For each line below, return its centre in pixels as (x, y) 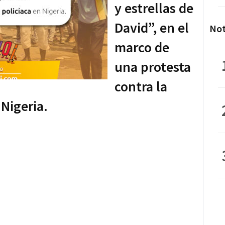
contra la (141, 86)
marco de (142, 47)
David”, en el (152, 27)
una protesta (153, 67)
